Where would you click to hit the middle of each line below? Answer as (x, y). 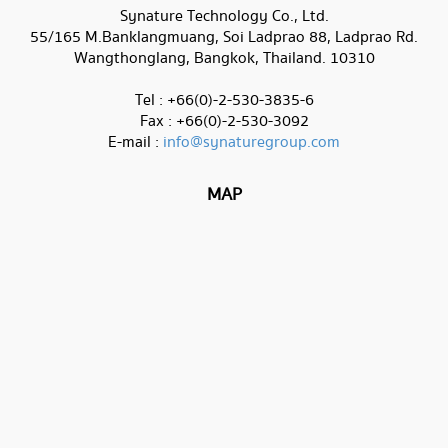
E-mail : (135, 143)
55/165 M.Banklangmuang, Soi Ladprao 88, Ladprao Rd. (224, 38)
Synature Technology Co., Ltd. (224, 17)
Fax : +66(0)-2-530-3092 (224, 122)
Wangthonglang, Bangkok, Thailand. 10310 (224, 59)
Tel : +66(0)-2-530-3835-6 (224, 101)
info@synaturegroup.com (251, 143)
